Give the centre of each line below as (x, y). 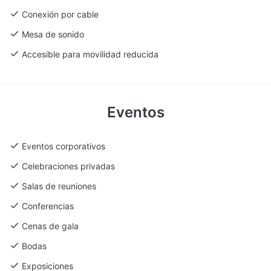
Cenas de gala (50, 226)
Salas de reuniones (59, 186)
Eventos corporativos (64, 146)
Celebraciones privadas (68, 166)
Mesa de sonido (53, 34)
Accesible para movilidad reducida (90, 54)
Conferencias (48, 206)
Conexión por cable (60, 14)
